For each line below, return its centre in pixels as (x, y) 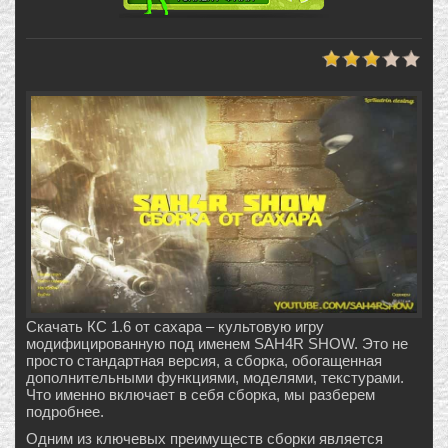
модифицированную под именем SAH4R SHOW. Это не (217, 344)
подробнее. (65, 412)
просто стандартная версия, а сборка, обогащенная (204, 361)
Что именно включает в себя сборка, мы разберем (200, 395)
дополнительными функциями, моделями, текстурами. (215, 378)
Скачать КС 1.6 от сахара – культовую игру (175, 327)
